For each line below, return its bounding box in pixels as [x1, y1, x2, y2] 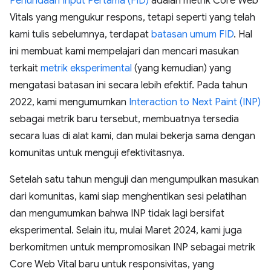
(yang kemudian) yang [132, 62, 231, 74]
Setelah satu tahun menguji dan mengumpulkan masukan [10, 174, 259, 186]
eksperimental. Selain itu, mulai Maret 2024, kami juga [10, 224, 242, 237]
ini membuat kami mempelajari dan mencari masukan [10, 45, 239, 57]
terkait [10, 62, 41, 74]
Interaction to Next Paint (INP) [129, 96, 261, 108]
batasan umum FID [151, 28, 233, 41]
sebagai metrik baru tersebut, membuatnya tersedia [10, 113, 239, 125]
